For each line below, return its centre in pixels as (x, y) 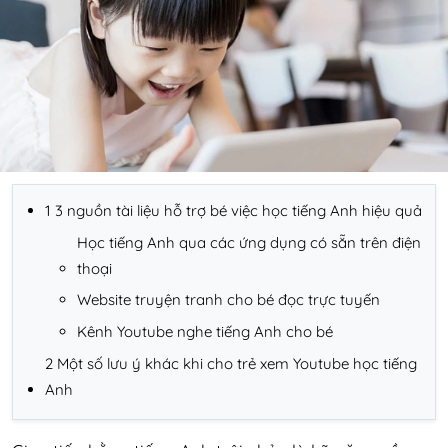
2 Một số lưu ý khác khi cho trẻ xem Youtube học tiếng (231, 363)
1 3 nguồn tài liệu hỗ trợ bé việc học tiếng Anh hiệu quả (233, 211)
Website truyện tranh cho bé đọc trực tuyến (228, 300)
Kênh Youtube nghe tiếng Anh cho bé (205, 331)
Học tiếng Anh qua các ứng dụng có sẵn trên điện (249, 242)
